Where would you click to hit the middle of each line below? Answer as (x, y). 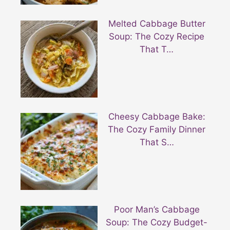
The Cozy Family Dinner (157, 130)
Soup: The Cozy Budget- (157, 222)
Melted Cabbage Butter (157, 24)
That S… (157, 142)
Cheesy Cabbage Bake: (157, 117)
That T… (157, 50)
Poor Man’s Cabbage (157, 209)
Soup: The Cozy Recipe (157, 37)
